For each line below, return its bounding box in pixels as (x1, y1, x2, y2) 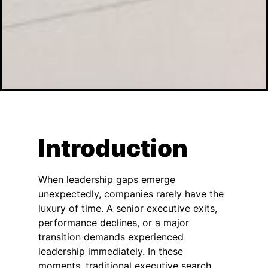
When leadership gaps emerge (38, 173, 175, 186)
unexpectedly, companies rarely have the (38, 188, 224, 200)
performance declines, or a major (38, 217, 189, 229)
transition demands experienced (38, 231, 184, 243)
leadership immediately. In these (38, 245, 183, 258)
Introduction (38, 133, 188, 163)
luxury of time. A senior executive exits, (38, 202, 217, 215)
